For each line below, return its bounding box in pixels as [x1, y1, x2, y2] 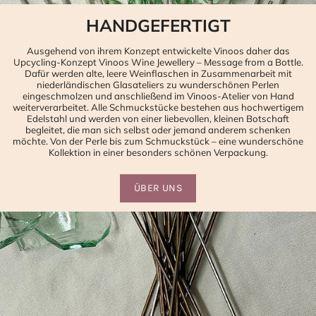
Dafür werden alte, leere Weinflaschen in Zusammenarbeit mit [24, 68, 292, 80]
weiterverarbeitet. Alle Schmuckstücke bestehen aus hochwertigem [12, 102, 304, 114]
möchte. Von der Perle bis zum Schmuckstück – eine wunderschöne [13, 135, 303, 147]
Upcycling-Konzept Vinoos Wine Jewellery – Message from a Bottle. [13, 56, 303, 68]
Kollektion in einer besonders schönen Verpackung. [48, 147, 268, 159]
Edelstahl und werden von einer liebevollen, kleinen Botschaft [27, 113, 289, 125]
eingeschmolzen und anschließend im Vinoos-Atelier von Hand [22, 90, 294, 102]
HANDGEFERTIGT [85, 14, 231, 36]
